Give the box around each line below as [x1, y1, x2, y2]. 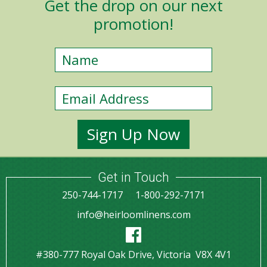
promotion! [94, 13, 173, 35]
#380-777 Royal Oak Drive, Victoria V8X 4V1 [36, 248, 231, 262]
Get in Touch [98, 170, 169, 185]
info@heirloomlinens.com [76, 207, 191, 221]
